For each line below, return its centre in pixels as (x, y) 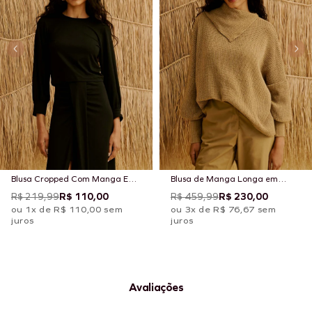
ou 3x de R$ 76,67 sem (224, 210)
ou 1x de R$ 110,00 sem (67, 210)
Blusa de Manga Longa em (224, 179)
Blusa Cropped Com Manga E (70, 179)
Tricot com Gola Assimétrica (226, 192)
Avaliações (156, 288)
